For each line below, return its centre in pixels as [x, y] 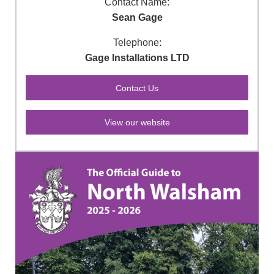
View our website [137, 123]
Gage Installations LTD [137, 58]
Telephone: [137, 43]
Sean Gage [137, 18]
